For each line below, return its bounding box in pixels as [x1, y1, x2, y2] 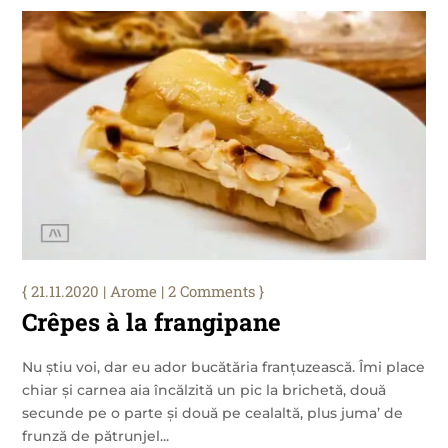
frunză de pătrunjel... [22, 427, 170, 446]
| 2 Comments [157, 281, 256, 302]
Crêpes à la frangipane [22, 306, 282, 339]
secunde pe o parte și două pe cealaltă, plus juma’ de [22, 404, 404, 423]
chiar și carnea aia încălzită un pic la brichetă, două [22, 381, 387, 400]
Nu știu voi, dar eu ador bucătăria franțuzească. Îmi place [22, 358, 426, 377]
